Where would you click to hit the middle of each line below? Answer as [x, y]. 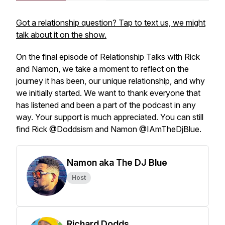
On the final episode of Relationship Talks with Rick [108, 57]
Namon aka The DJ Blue [117, 162]
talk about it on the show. [61, 35]
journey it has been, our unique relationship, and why [110, 81]
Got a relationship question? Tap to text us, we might [111, 23]
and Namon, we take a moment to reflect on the [102, 69]
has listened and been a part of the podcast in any [106, 105]
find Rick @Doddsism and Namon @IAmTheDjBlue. [109, 129]
